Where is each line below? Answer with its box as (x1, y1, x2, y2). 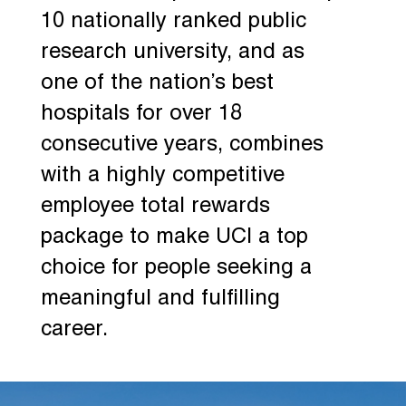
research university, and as (40, 42, 304, 63)
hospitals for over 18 (40, 103, 242, 124)
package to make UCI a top (40, 227, 308, 247)
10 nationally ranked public (40, 11, 306, 32)
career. (40, 319, 108, 340)
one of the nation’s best (40, 72, 274, 93)
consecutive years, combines (40, 134, 324, 155)
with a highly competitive (40, 165, 285, 186)
